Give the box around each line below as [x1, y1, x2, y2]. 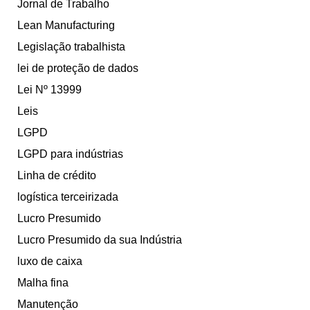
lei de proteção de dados [17, 62, 138, 75]
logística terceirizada [17, 191, 118, 203]
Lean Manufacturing [17, 19, 115, 32]
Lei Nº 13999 [17, 84, 82, 96]
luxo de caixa [17, 255, 82, 268]
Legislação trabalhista [17, 41, 125, 53]
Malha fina [17, 277, 69, 289]
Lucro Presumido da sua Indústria [17, 234, 182, 246]
